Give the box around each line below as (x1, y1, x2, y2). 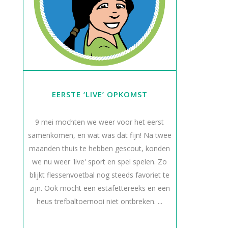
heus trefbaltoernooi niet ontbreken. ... (37, 196, 163, 206)
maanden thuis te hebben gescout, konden (29, 144, 170, 153)
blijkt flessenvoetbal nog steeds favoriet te (30, 170, 170, 180)
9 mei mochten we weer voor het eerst (35, 117, 164, 127)
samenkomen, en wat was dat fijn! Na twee (27, 130, 172, 140)
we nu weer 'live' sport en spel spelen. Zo (32, 157, 167, 166)
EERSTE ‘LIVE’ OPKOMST (51, 89, 148, 99)
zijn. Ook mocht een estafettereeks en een (29, 183, 170, 193)
